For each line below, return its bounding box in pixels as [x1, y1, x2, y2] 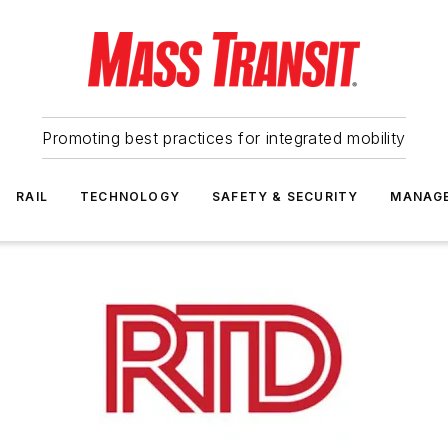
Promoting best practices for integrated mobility [42, 128, 406, 148]
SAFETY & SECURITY [212, 189, 359, 204]
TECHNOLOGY [80, 189, 180, 204]
